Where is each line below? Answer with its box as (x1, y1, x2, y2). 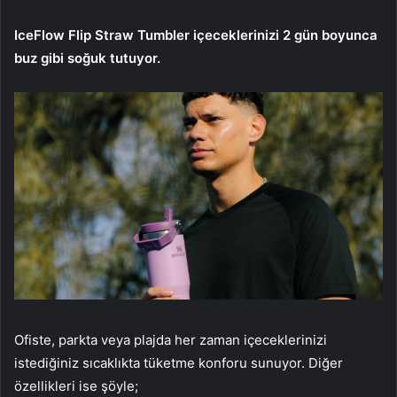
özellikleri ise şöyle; (14, 377, 138, 394)
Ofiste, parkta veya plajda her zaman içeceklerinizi (14, 331, 327, 348)
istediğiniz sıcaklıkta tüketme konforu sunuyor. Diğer (14, 354, 343, 371)
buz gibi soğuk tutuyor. (14, 49, 160, 66)
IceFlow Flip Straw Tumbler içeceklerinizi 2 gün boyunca (14, 26, 378, 43)
